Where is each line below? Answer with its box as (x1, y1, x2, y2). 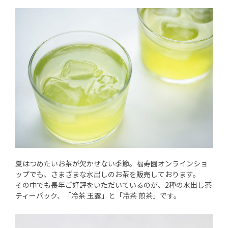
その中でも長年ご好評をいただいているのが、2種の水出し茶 (15, 179, 212, 190)
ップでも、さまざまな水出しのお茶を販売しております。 (15, 168, 200, 179)
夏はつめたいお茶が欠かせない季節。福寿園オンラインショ (15, 158, 208, 168)
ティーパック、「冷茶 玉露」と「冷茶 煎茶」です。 (15, 190, 181, 201)
